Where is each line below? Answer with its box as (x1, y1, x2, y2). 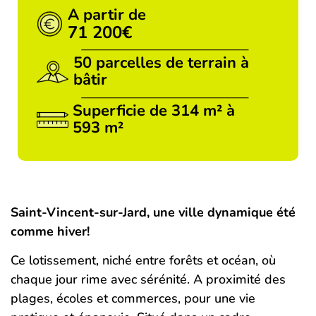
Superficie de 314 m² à (73, 100, 236, 121)
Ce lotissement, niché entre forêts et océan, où (11, 252, 276, 269)
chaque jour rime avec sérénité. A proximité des (11, 271, 286, 288)
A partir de (68, 4, 147, 25)
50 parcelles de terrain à (73, 52, 250, 73)
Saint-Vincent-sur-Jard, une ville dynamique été (11, 204, 296, 221)
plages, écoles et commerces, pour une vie (11, 290, 255, 308)
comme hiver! (11, 223, 90, 240)
